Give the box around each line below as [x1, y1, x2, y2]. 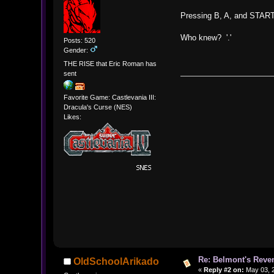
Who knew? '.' [180, 33, 232, 43]
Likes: [63, 113, 81, 120]
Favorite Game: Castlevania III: [63, 93, 156, 101]
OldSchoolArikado [73, 256, 160, 267]
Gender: [63, 46, 90, 54]
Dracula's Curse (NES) [63, 103, 132, 111]
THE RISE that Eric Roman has [63, 59, 157, 67]
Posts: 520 [63, 37, 95, 45]
